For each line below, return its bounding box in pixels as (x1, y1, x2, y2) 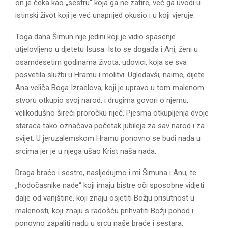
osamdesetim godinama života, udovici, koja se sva (15, 57, 187, 67)
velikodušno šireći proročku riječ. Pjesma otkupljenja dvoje (15, 108, 209, 118)
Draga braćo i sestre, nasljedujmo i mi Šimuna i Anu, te (15, 167, 196, 177)
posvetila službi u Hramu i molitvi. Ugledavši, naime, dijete (15, 70, 205, 79)
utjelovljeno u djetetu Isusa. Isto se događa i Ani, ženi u (15, 44, 198, 54)
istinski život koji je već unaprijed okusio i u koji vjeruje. (15, 10, 195, 20)
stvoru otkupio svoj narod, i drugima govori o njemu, (15, 95, 188, 105)
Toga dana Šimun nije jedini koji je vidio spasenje (15, 32, 176, 41)
